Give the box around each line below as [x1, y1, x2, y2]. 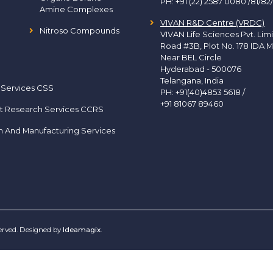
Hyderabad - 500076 [160, 64, 241, 74]
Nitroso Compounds [39, 26, 119, 35]
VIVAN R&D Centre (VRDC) [160, 18, 264, 27]
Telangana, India [160, 76, 224, 85]
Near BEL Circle [160, 52, 222, 62]
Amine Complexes [39, 4, 113, 14]
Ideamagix [63, 225, 101, 234]
